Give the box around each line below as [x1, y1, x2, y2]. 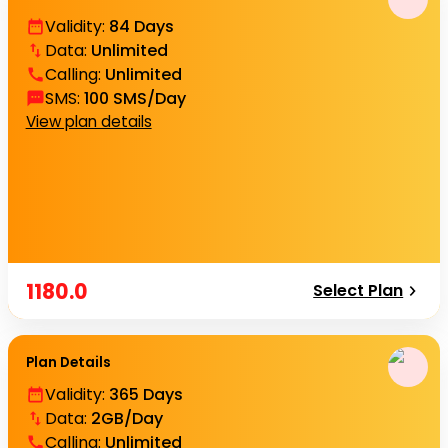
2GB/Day [90, 406, 163, 430]
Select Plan [313, 279, 404, 302]
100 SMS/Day [83, 86, 186, 110]
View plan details [25, 110, 152, 132]
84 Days [108, 14, 174, 38]
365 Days [108, 382, 183, 406]
